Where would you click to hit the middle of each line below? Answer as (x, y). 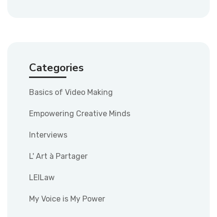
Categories (56, 68)
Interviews (48, 135)
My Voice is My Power (67, 199)
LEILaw (42, 177)
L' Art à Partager (58, 156)
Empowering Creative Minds (80, 113)
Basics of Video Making (71, 92)
